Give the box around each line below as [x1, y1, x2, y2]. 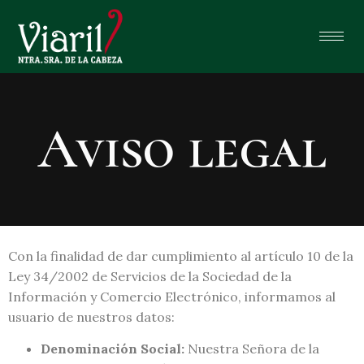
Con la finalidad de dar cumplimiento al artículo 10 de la [8, 247, 353, 264]
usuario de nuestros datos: [8, 308, 175, 325]
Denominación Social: [41, 340, 184, 357]
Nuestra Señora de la [184, 340, 319, 357]
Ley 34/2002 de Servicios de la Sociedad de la [8, 267, 292, 284]
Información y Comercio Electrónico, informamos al [8, 288, 336, 305]
